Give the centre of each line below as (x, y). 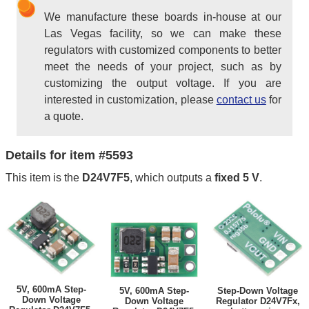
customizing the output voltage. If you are (163, 83)
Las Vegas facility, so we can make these (163, 34)
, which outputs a (172, 178)
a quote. (64, 117)
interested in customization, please (130, 100)
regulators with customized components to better (163, 50)
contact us (241, 100)
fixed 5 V (237, 178)
